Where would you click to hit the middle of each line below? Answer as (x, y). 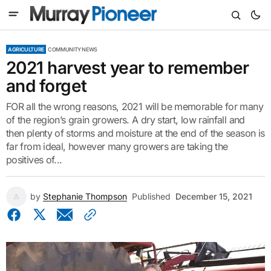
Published (151, 196)
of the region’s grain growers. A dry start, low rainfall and (126, 120)
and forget (47, 86)
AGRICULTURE (26, 49)
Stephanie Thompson (85, 196)
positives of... (34, 160)
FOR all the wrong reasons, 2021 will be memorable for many (135, 106)
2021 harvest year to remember (128, 68)
